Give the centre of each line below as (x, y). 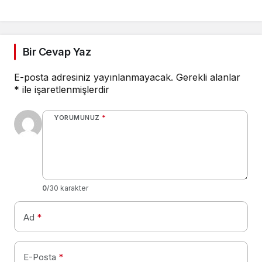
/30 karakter (68, 188)
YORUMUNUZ (77, 118)
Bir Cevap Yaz (57, 52)
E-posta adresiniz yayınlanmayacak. (94, 77)
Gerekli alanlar (208, 77)
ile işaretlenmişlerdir (64, 90)
